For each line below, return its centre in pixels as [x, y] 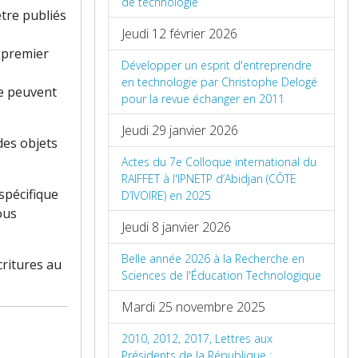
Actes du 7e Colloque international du [219, 162]
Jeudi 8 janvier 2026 [176, 227]
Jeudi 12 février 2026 [179, 34]
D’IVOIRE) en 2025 [166, 196]
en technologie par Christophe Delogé [219, 82]
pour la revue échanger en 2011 [203, 99]
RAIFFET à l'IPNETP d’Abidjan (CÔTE [209, 179]
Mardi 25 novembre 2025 [193, 307]
